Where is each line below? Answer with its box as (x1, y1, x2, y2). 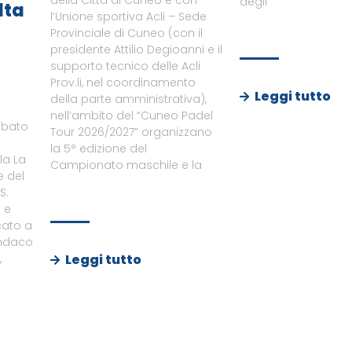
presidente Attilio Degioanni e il (49, 42, 222, 58)
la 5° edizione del (49, 141, 147, 157)
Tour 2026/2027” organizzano (49, 124, 212, 141)
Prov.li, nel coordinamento (49, 75, 196, 91)
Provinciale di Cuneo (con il (49, 25, 203, 42)
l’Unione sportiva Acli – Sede (49, 9, 207, 25)
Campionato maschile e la (49, 157, 202, 174)
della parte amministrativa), (49, 91, 207, 108)
